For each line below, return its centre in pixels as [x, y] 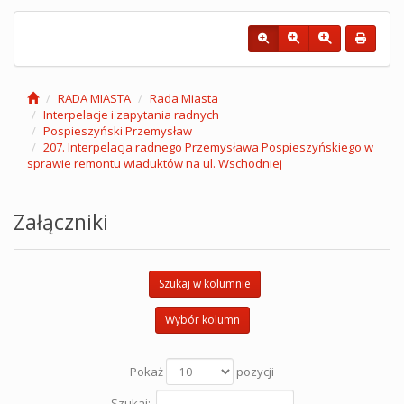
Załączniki [61, 222]
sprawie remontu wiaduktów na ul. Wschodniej [155, 163]
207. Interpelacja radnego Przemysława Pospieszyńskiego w [208, 147]
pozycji [254, 371]
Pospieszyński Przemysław [118, 131]
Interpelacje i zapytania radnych [131, 115]
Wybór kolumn [202, 320]
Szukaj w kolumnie [204, 284]
